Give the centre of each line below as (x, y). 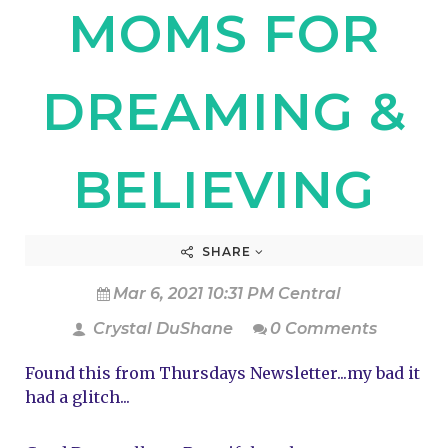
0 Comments (323, 328)
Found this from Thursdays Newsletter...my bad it (222, 373)
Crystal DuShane (160, 328)
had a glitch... (77, 397)
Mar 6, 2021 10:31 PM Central (227, 293)
